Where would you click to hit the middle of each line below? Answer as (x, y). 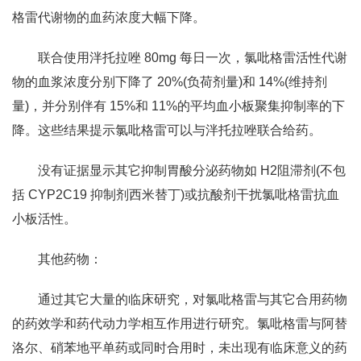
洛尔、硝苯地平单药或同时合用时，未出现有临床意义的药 (180, 348)
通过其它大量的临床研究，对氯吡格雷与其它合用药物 (193, 299)
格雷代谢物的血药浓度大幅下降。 (109, 17)
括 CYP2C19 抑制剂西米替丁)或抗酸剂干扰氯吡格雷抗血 (176, 195)
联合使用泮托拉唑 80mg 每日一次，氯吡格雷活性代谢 (193, 58)
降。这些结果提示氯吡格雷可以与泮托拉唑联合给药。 (167, 130)
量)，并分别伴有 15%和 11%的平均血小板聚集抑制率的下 (178, 106)
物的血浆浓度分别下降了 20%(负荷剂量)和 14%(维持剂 (170, 82)
